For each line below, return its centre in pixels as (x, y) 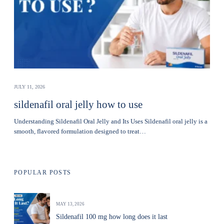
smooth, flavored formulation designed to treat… (80, 131)
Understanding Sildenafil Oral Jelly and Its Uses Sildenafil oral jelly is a (111, 121)
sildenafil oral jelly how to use (78, 104)
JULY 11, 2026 (29, 87)
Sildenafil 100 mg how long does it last (112, 217)
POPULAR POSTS (43, 172)
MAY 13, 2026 (70, 204)
